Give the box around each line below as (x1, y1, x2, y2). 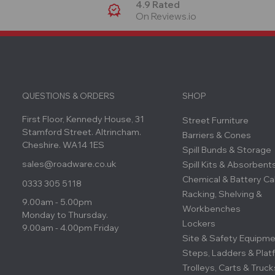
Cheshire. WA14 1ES (22, 139, 104, 151)
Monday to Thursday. (22, 209, 108, 221)
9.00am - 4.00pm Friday (22, 222, 119, 234)
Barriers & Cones (182, 130, 252, 141)
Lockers (182, 218, 216, 230)
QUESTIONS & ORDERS (22, 91, 115, 101)
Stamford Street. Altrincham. (22, 126, 141, 138)
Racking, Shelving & (182, 188, 263, 200)
